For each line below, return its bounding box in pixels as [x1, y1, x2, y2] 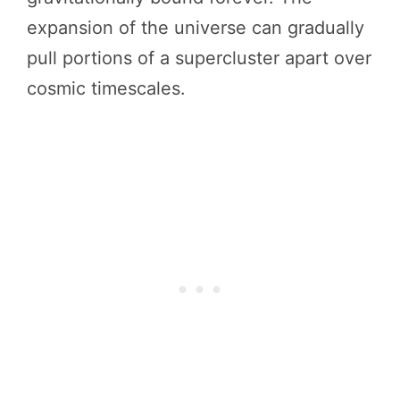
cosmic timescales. [27, 78, 186, 99]
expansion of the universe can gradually [27, 17, 364, 38]
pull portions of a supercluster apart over [27, 47, 371, 69]
